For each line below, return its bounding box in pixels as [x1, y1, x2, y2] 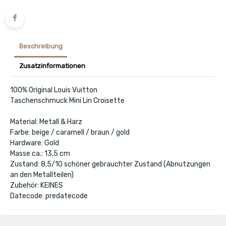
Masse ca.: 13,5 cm [10, 149, 70, 158]
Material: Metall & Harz [10, 118, 82, 127]
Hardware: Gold [10, 139, 59, 148]
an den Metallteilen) [10, 171, 74, 180]
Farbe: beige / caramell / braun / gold [10, 128, 130, 137]
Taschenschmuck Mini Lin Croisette [10, 96, 125, 105]
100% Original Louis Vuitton [10, 86, 97, 95]
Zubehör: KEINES [10, 181, 63, 190]
